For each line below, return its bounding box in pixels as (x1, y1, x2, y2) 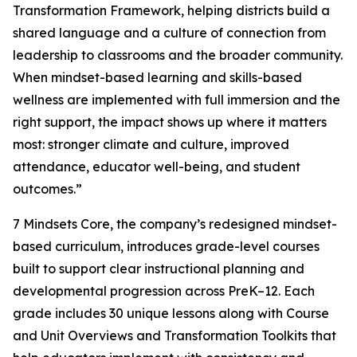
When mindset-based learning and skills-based (13, 69, 302, 86)
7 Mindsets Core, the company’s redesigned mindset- (13, 216, 337, 233)
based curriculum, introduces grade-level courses (13, 238, 320, 255)
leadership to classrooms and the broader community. (13, 47, 343, 64)
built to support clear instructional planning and (13, 261, 304, 277)
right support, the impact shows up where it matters (13, 114, 327, 131)
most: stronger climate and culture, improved (13, 136, 289, 153)
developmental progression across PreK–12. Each (13, 283, 315, 300)
